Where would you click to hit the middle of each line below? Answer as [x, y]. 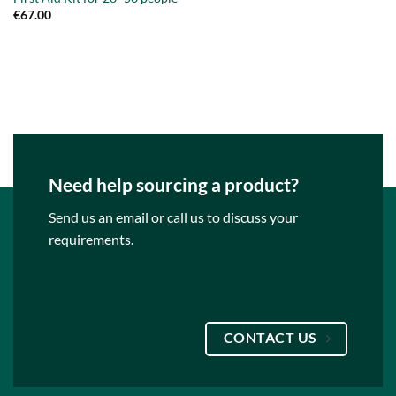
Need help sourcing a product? [174, 185]
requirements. [91, 240]
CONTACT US [270, 338]
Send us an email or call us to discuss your [173, 217]
